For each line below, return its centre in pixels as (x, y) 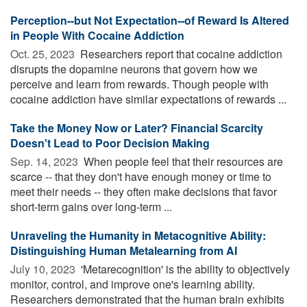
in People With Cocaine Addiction (97, 35)
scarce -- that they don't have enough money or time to (141, 176)
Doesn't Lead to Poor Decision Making (110, 143)
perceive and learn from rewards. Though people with (139, 84)
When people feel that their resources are (182, 161)
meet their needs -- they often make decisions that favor (144, 191)
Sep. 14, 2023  (46, 161)
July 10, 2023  (44, 269)
